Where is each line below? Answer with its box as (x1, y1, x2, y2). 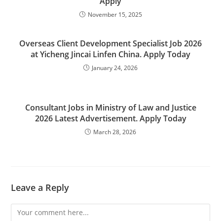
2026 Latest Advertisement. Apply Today (35, 112, 186, 124)
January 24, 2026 (92, 63, 138, 72)
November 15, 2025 (87, 10, 142, 19)
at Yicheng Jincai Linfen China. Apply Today (31, 48, 190, 60)
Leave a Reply (11, 181, 70, 193)
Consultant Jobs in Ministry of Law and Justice (25, 102, 196, 113)
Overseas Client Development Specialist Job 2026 (19, 37, 202, 49)
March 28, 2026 (93, 127, 136, 136)
